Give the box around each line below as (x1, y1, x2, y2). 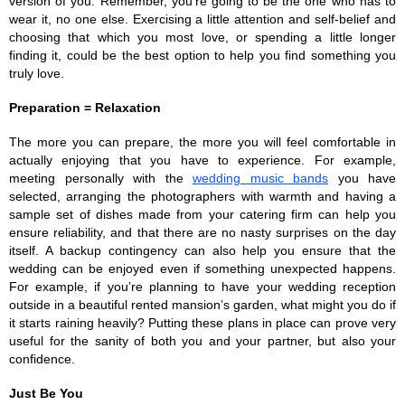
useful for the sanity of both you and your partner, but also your (9, 333, 396, 348)
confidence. (9, 351, 75, 366)
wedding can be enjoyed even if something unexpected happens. (9, 260, 396, 276)
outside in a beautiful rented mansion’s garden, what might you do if (9, 297, 396, 312)
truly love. (9, 65, 64, 80)
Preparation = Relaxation (9, 99, 161, 115)
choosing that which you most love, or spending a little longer (9, 29, 396, 44)
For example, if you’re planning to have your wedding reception (9, 278, 396, 294)
